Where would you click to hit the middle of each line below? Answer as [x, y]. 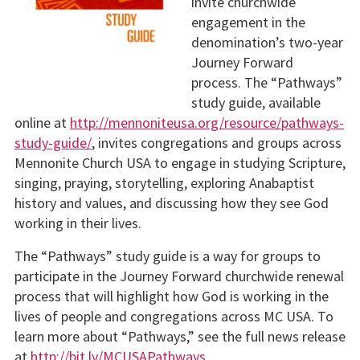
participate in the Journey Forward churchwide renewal [179, 276]
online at [42, 122]
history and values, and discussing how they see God [171, 202]
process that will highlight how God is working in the [171, 296]
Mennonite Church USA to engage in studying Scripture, [180, 162]
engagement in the [249, 22]
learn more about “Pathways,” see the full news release [180, 336]
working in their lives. [78, 223]
